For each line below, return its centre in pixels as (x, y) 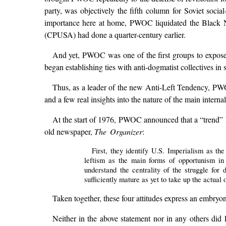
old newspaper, (69, 132)
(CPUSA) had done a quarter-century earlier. (115, 35)
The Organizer (118, 132)
